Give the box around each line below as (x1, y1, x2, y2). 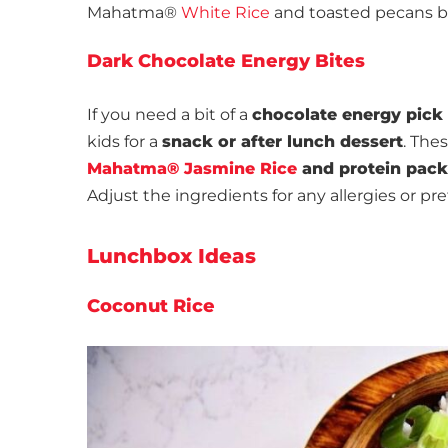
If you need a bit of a (87, 105, 252, 125)
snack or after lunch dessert (162, 132, 403, 152)
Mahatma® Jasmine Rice (87, 159, 297, 179)
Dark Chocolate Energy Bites (87, 50, 365, 73)
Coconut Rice (87, 295, 215, 318)
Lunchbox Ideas (87, 244, 256, 269)
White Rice (181, 3, 270, 23)
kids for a (87, 132, 162, 152)
